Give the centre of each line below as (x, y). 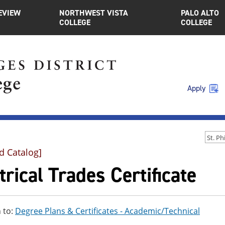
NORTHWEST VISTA (94, 13)
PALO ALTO (200, 13)
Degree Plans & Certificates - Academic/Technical (107, 211)
